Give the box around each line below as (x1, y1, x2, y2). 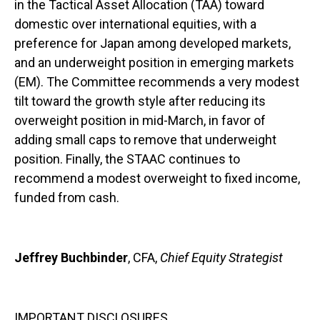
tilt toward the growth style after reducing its (14, 93, 266, 109)
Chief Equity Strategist (160, 249, 283, 265)
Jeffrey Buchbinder (14, 249, 128, 265)
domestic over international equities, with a (14, 16, 256, 31)
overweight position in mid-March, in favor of (14, 112, 266, 128)
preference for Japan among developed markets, (14, 35, 291, 51)
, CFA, (128, 249, 160, 265)
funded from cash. (14, 189, 119, 205)
